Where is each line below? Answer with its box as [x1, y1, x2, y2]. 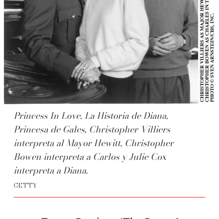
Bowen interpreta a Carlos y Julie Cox [14, 150, 166, 164]
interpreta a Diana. [14, 164, 88, 177]
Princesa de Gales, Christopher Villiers [14, 123, 170, 136]
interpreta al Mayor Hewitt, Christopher [14, 136, 174, 150]
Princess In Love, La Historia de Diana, [14, 109, 168, 123]
